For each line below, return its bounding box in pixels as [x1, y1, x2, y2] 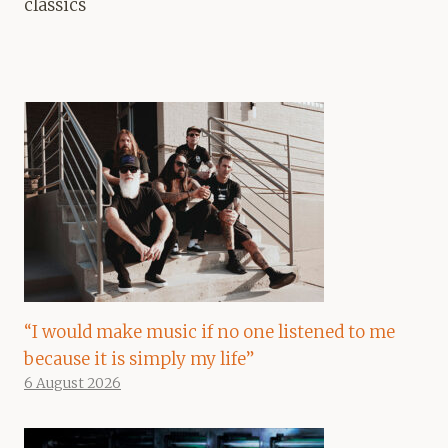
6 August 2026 [24, 375, 121, 393]
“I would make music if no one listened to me [24, 321, 395, 344]
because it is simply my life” [24, 348, 254, 371]
